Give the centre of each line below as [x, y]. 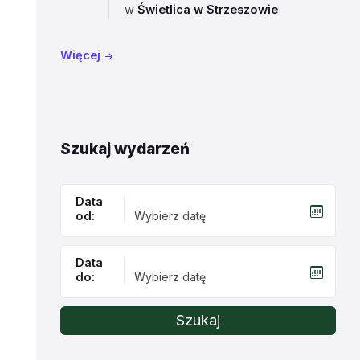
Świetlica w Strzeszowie [207, 10]
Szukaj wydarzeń [125, 149]
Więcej [80, 55]
